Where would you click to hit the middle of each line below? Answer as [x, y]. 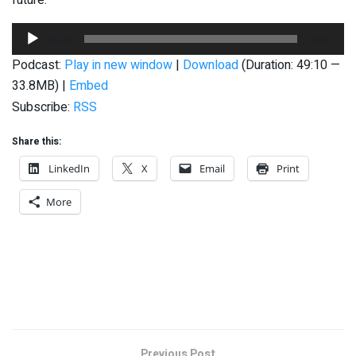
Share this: [37, 141]
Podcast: [38, 65]
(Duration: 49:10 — [289, 65]
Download [211, 65]
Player [29, 53]
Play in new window [118, 65]
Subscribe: [43, 107]
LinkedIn [69, 168]
